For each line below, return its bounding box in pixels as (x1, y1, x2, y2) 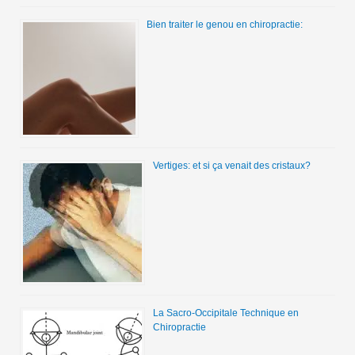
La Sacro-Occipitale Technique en (152, 307, 299, 319)
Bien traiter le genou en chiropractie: (146, 19, 303, 31)
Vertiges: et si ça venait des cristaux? (152, 160, 311, 172)
